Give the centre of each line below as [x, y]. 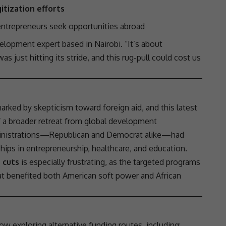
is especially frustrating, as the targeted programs [110, 162]
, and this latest [169, 107]
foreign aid [122, 107]
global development [121, 121]
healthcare [111, 148]
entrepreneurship [57, 148]
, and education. [158, 148]
